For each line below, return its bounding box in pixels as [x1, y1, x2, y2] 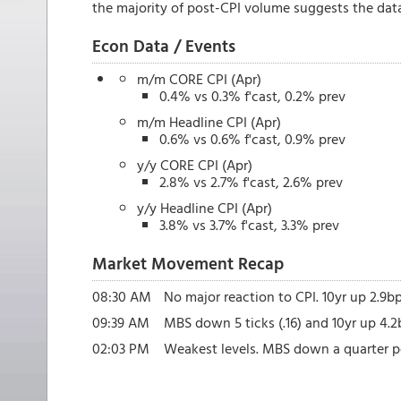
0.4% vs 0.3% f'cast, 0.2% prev [159, 85, 346, 107]
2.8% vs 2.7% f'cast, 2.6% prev [159, 171, 343, 192]
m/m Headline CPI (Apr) [137, 111, 281, 132]
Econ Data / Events [92, 32, 235, 58]
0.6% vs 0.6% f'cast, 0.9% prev [159, 128, 346, 149]
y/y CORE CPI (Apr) [137, 154, 252, 175]
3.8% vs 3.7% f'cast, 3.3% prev [159, 214, 339, 235]
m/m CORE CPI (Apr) [137, 68, 261, 90]
